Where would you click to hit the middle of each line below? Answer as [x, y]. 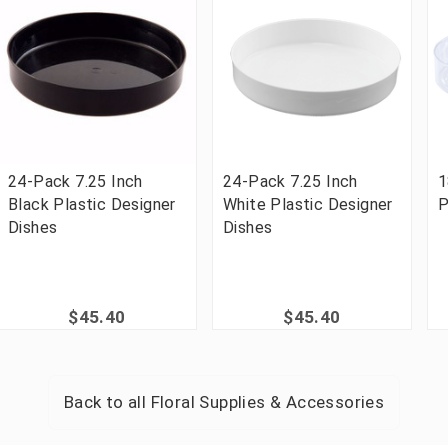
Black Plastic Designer [92, 204]
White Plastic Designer [308, 204]
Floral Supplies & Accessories [267, 401]
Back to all [107, 401]
